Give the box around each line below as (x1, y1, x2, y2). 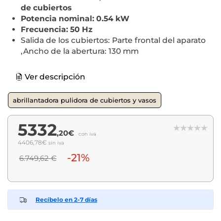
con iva (78, 130, 96, 137)
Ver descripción (23, 72, 85, 81)
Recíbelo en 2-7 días (36, 195, 97, 203)
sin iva (48, 139, 64, 146)
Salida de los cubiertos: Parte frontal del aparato (21, 35, 206, 45)
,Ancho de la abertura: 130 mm (21, 46, 139, 56)
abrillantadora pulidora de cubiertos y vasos (13, 96, 156, 104)
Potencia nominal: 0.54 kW (21, 13, 129, 23)
